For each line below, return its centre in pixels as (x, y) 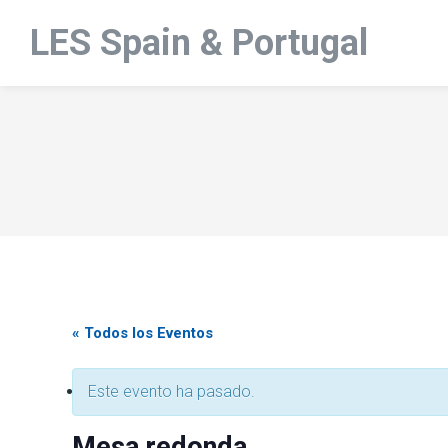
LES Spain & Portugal (199, 43)
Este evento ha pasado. (171, 391)
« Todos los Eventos (142, 333)
